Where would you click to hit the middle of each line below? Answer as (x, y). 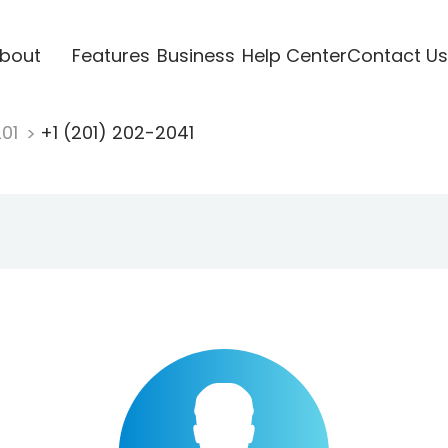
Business (195, 55)
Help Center (294, 55)
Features (110, 55)
